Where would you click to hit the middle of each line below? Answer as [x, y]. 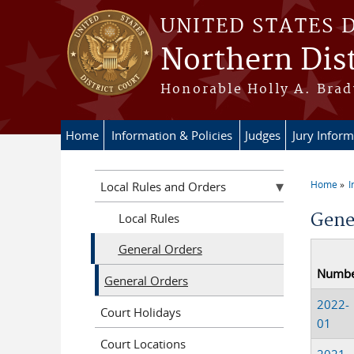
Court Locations [143, 343]
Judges [263, 135]
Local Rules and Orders [163, 186]
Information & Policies [172, 135]
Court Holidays [141, 312]
